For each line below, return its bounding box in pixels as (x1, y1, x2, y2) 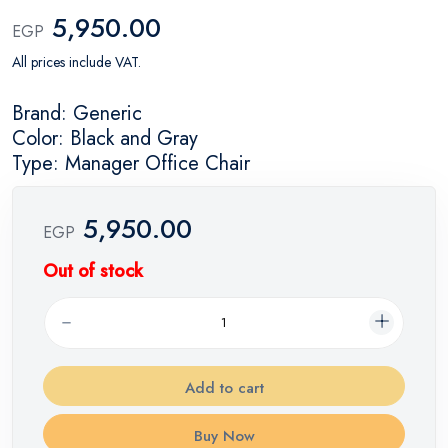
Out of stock (43, 257, 143, 284)
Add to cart (184, 376, 264, 399)
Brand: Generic (12, 98, 142, 128)
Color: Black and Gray (12, 123, 198, 153)
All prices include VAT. (12, 51, 141, 72)
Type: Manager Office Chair (12, 148, 250, 178)
